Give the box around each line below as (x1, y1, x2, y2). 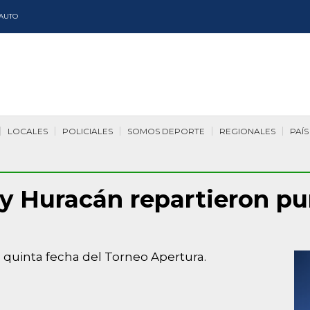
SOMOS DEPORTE (127, 126, 205, 136)
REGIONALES (219, 126, 275, 136)
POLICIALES (62, 126, 113, 136)
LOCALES (8, 126, 48, 136)
